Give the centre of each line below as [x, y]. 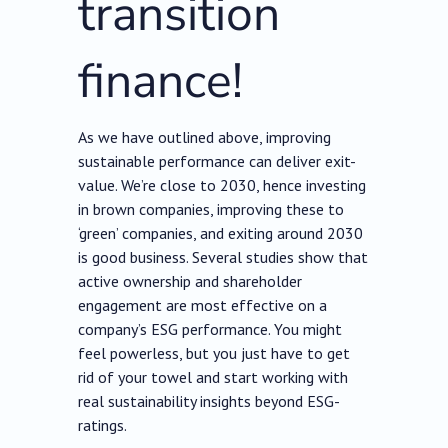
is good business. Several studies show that [223, 257]
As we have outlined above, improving [205, 137]
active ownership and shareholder [190, 281]
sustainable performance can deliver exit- [217, 161]
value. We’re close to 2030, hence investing [222, 185]
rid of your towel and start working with [213, 377]
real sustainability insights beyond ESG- [209, 401]
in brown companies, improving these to [211, 209]
